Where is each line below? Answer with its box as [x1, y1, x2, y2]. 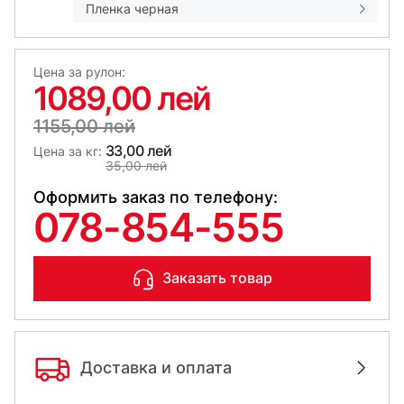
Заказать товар [162, 269, 272, 288]
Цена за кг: [33, 142, 102, 159]
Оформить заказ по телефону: [33, 187, 278, 207]
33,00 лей [106, 141, 172, 160]
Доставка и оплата [80, 358, 232, 378]
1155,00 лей [33, 115, 135, 137]
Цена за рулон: [33, 63, 125, 79]
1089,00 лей [33, 78, 210, 118]
